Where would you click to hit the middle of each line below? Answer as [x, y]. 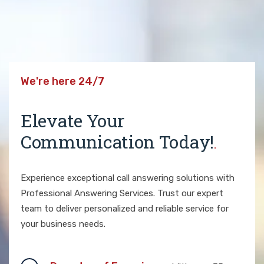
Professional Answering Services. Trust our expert [122, 193]
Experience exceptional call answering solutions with [128, 178]
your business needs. [63, 224]
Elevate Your [72, 120]
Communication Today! [118, 141]
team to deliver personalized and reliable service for [125, 208]
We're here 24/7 [62, 81]
